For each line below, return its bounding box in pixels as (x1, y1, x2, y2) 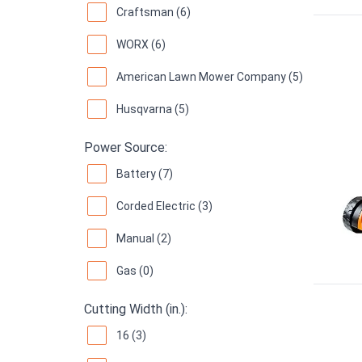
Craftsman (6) (116, 5, 191, 19)
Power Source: (84, 139, 167, 155)
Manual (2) (116, 231, 171, 245)
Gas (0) (116, 263, 154, 277)
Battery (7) (116, 166, 173, 180)
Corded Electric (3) (116, 199, 213, 213)
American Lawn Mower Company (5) (116, 69, 303, 83)
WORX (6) (116, 37, 166, 51)
